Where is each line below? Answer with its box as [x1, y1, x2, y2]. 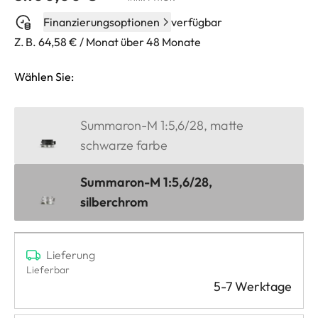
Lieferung [46, 247, 95, 262]
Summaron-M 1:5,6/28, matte [80, 116, 243, 133]
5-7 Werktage [214, 278, 292, 295]
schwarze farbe [80, 136, 168, 153]
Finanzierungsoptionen [43, 14, 160, 29]
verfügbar [171, 14, 222, 29]
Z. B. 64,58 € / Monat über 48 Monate [14, 34, 201, 49]
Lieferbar [26, 263, 70, 276]
